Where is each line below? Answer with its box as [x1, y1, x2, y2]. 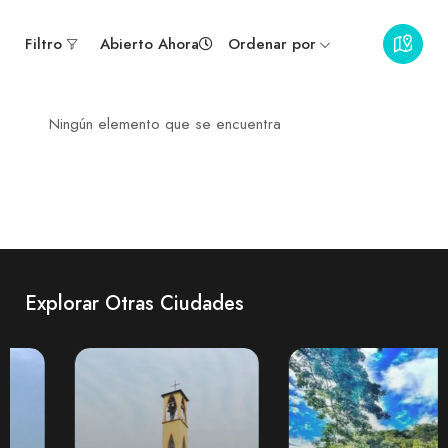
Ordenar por [228, 33, 316, 56]
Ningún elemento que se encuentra [49, 113, 281, 136]
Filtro [25, 33, 62, 56]
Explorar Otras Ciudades [25, 289, 244, 319]
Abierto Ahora [100, 33, 199, 56]
